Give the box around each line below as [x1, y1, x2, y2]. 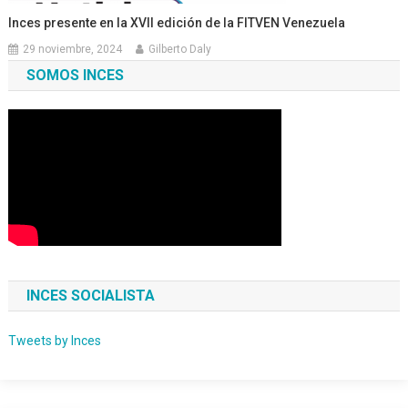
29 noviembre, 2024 [23, 43, 123, 56]
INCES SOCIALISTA [25, 287, 155, 305]
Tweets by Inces [7, 333, 101, 349]
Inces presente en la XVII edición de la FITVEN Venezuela [8, 15, 346, 31]
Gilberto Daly [148, 43, 212, 56]
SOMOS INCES [25, 66, 124, 85]
